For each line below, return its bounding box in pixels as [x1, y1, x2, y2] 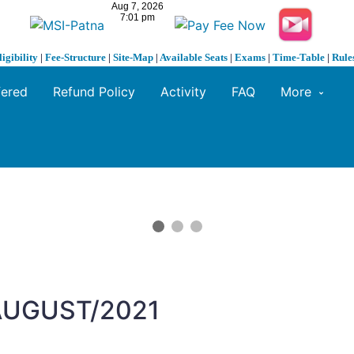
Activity [160, 84, 206, 100]
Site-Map [113, 51, 153, 64]
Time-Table [273, 51, 325, 64]
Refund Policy [53, 84, 135, 100]
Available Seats [160, 51, 228, 64]
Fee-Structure [45, 51, 106, 64]
